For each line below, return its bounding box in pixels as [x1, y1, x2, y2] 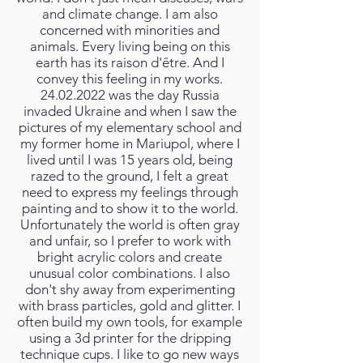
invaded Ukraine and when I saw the [23, 103, 237, 119]
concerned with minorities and [40, 22, 220, 38]
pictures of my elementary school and [18, 119, 241, 135]
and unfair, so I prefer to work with [28, 233, 231, 249]
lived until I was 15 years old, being [27, 152, 233, 168]
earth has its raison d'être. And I [35, 54, 224, 70]
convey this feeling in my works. [36, 70, 223, 87]
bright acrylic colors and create [37, 249, 222, 265]
